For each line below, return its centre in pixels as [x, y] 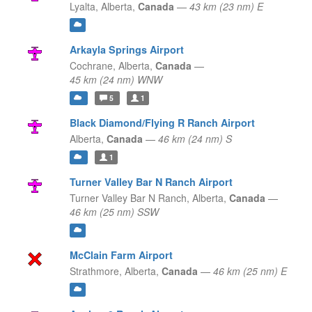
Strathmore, [95, 271]
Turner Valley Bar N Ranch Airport [151, 182]
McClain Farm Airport [121, 255]
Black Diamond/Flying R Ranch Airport [162, 123]
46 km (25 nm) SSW [114, 212]
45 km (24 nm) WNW [116, 80]
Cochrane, [92, 66]
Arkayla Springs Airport [126, 50]
